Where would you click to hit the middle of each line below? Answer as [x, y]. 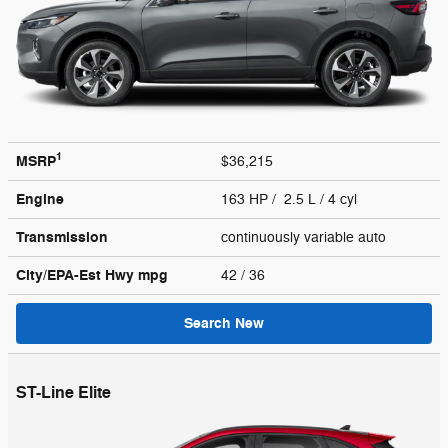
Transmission [62, 237]
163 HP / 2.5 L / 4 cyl [291, 199]
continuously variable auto [305, 237]
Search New [224, 323]
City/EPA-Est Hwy [77, 275]
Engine [40, 199]
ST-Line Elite [63, 392]
